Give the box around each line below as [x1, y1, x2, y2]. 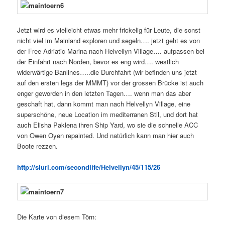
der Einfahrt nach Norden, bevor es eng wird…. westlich [17, 57, 179, 67]
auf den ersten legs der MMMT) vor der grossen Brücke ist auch [17, 78, 204, 88]
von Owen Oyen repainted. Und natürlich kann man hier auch [17, 131, 194, 141]
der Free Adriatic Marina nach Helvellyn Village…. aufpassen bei [17, 46, 205, 56]
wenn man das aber [134, 88, 191, 98]
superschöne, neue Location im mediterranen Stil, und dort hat [17, 109, 198, 120]
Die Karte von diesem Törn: [17, 211, 97, 221]
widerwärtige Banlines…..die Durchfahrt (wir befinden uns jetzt [17, 67, 197, 77]
